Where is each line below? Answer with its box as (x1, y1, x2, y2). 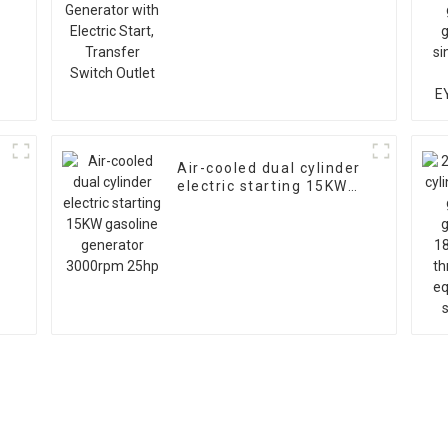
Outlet (177, 21, 226, 38)
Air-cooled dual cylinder (177, 160, 361, 177)
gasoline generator (177, 196, 324, 213)
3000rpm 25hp (177, 214, 289, 231)
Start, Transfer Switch (177, 3, 350, 20)
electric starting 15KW (177, 178, 348, 195)
